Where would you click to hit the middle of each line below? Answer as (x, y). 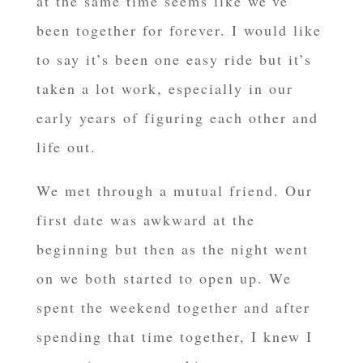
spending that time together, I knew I (174, 337)
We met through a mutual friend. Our (174, 191)
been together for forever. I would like (179, 30)
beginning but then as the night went (172, 249)
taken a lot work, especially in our (164, 89)
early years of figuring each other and (177, 118)
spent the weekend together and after (173, 307)
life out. (66, 147)
